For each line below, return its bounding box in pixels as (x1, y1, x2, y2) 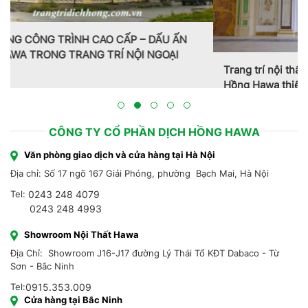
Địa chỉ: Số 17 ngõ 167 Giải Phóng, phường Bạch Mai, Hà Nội (10, 182, 269, 194)
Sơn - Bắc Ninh (10, 275, 74, 287)
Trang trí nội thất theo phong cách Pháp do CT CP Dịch (21, 63, 287, 76)
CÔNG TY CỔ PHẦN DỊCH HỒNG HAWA (48, 140, 260, 154)
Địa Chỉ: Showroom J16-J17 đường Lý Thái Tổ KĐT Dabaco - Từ (10, 262, 279, 274)
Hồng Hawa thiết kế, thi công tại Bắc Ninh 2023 (21, 78, 249, 91)
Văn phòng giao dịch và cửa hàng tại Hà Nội (24, 164, 215, 175)
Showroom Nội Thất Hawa (24, 243, 139, 255)
